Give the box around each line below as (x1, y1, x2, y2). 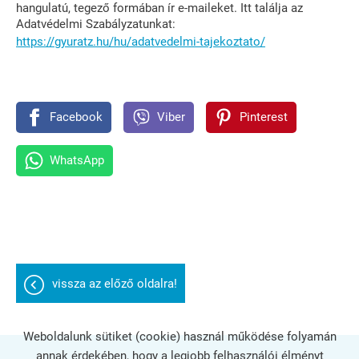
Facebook (49, 110, 103, 125)
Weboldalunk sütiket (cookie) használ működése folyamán (22, 329, 337, 344)
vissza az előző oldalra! (52, 276, 177, 292)
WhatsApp (49, 153, 104, 168)
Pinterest (239, 110, 288, 125)
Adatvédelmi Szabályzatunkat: (16, 17, 175, 32)
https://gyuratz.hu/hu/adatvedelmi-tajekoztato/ (16, 34, 265, 50)
